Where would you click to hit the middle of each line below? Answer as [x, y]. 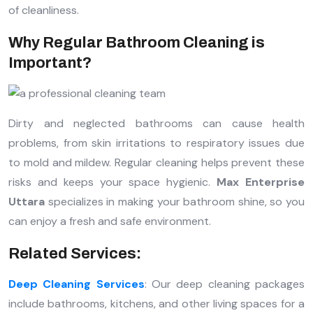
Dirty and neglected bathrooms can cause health [156, 123]
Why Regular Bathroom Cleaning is [137, 42]
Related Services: [75, 253]
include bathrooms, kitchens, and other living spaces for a [156, 303]
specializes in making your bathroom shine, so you [175, 201]
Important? [50, 63]
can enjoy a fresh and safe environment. [110, 221]
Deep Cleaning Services [77, 284]
